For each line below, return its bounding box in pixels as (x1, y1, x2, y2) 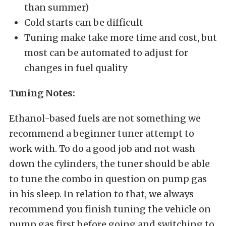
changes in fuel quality (24, 62, 127, 74)
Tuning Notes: (9, 87, 75, 99)
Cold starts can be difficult (24, 16, 143, 28)
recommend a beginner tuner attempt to (9, 127, 194, 139)
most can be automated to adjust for (24, 46, 188, 59)
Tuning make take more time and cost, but (24, 31, 217, 43)
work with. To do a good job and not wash (9, 142, 195, 154)
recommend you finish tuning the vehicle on (9, 203, 211, 215)
